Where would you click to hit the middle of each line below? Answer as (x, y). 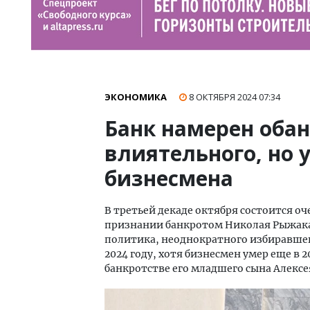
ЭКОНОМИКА (136, 97)
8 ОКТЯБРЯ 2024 (224, 97)
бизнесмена (169, 178)
